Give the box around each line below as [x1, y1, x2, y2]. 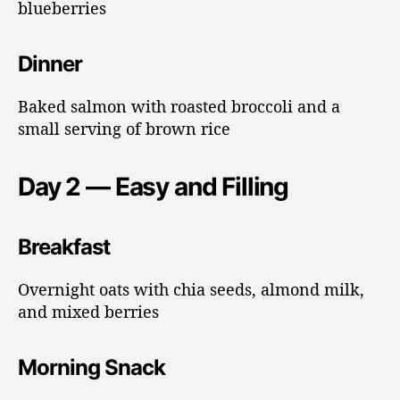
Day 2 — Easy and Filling [18, 171, 289, 202]
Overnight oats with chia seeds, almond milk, [18, 278, 364, 300]
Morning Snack [18, 354, 166, 380]
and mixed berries [18, 300, 159, 322]
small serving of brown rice [18, 117, 230, 139]
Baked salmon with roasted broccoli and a [18, 95, 340, 117]
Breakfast [18, 233, 111, 260]
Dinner [18, 50, 83, 77]
